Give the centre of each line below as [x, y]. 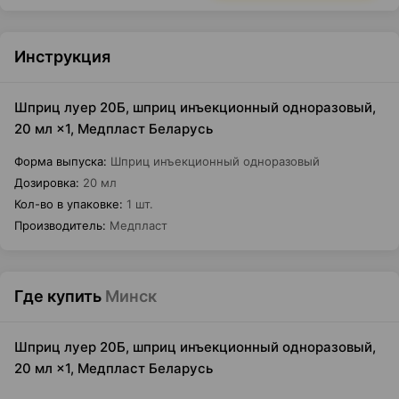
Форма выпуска [59, 161]
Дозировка [45, 183]
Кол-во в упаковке [67, 204]
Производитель [58, 225]
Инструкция [62, 57]
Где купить [58, 296]
